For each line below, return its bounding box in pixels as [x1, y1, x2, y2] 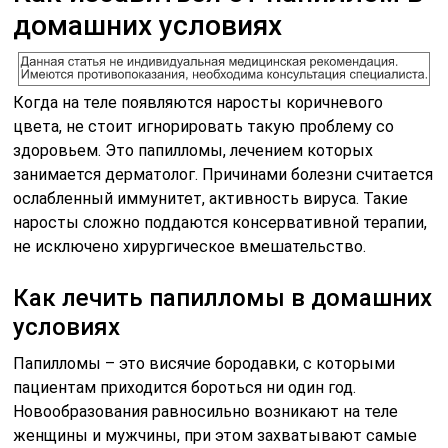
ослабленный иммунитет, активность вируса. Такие [13, 188, 409, 208]
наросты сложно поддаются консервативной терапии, [13, 212, 428, 232]
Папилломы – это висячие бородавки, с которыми [13, 353, 396, 373]
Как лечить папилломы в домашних [13, 283, 433, 312]
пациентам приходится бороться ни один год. [13, 377, 357, 397]
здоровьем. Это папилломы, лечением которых [13, 140, 374, 160]
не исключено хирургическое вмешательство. [13, 236, 367, 256]
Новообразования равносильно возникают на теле [13, 401, 399, 421]
